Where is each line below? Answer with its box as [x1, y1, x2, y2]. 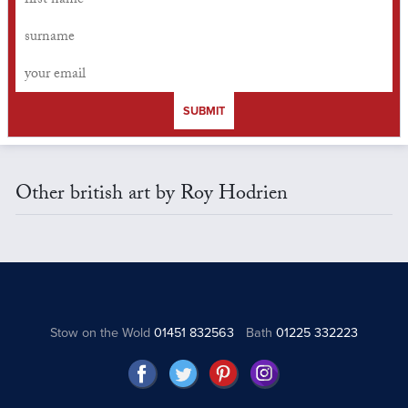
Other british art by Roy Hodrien [15, 178, 288, 213]
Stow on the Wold [50, 325, 155, 342]
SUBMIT [183, 104, 225, 119]
